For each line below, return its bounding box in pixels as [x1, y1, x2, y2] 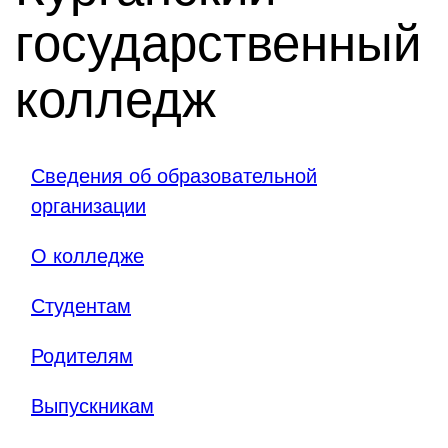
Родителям [31, 344, 133, 367]
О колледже [31, 244, 144, 267]
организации [31, 194, 146, 217]
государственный [15, 15, 421, 72]
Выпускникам [31, 394, 154, 417]
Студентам [31, 294, 131, 317]
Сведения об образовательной [31, 164, 317, 187]
